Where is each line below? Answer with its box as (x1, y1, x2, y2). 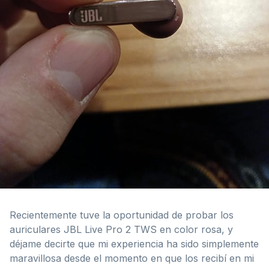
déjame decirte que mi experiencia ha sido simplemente (10, 237, 259, 250)
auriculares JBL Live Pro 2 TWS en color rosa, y (10, 223, 233, 235)
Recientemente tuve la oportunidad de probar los (10, 208, 234, 221)
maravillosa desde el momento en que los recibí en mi (10, 252, 254, 264)
